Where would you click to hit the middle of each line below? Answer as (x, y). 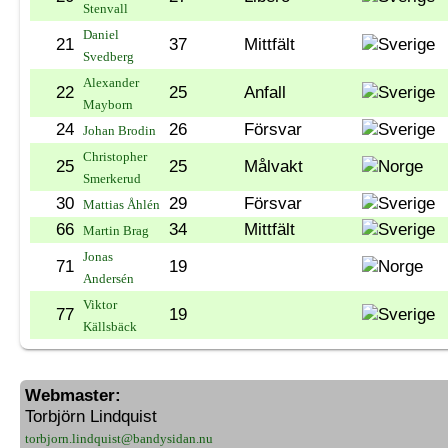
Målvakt (273, 166)
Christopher (115, 156)
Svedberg (108, 56)
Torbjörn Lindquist (91, 416)
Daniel (101, 34)
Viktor (100, 304)
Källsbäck (110, 326)
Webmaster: (73, 395)
